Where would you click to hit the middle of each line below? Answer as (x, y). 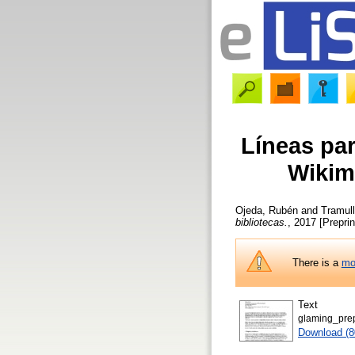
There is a (317, 262)
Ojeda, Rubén (267, 210)
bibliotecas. (261, 222)
